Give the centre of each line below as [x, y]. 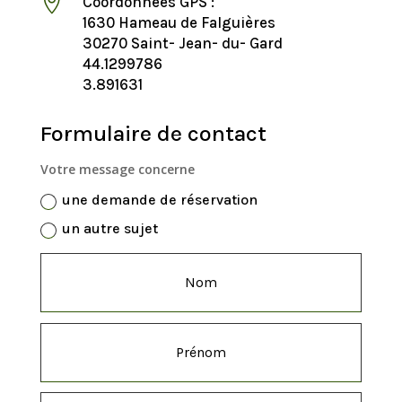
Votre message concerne [118, 170]
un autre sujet [110, 229]
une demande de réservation [160, 200]
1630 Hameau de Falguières [179, 23]
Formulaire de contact [153, 134]
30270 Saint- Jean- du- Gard [182, 44]
